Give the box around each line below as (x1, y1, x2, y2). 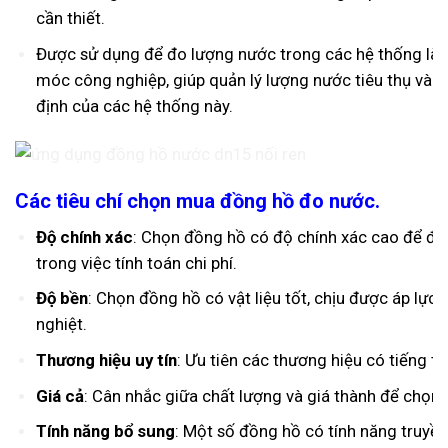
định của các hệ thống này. (35, 96, 233, 116)
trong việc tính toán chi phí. (35, 252, 237, 273)
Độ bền (35, 288, 88, 309)
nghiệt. (35, 314, 87, 335)
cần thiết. (35, 8, 105, 29)
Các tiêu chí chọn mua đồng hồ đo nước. (15, 189, 380, 214)
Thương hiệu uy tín (35, 349, 177, 370)
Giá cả (35, 385, 84, 406)
